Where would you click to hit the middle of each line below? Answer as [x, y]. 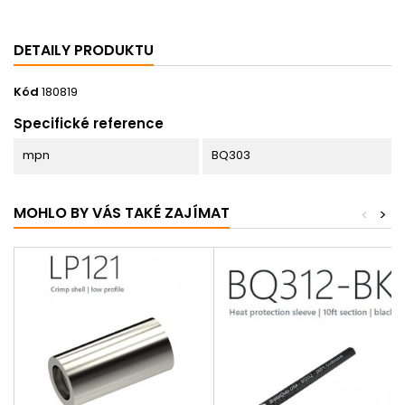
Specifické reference [89, 123]
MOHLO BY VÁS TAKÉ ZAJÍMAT [122, 212]
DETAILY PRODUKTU [84, 50]
